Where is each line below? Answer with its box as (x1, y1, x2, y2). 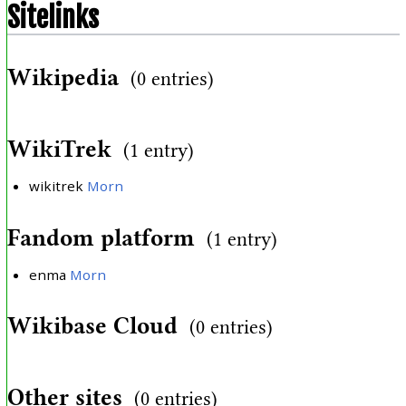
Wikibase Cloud (6, 313, 178, 340)
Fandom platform (6, 224, 195, 251)
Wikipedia (6, 64, 119, 92)
